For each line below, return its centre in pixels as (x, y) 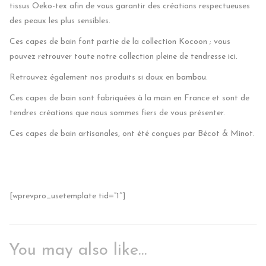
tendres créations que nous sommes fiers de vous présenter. (117, 113)
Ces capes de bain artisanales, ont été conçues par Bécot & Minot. (132, 134)
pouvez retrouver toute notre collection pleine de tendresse (119, 56)
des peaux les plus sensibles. (60, 21)
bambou (191, 77)
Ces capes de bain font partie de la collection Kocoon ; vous (120, 42)
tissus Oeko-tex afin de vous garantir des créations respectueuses (130, 6)
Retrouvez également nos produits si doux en (93, 77)
